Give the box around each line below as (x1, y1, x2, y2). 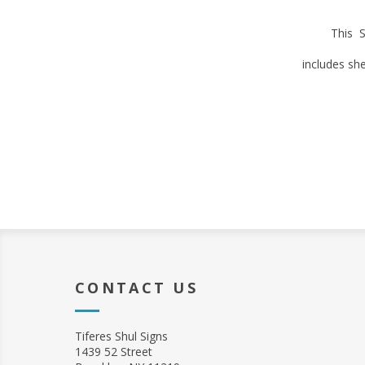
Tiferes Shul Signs (75, 328, 168, 345)
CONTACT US (75, 278, 198, 298)
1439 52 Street (75, 344, 152, 360)
